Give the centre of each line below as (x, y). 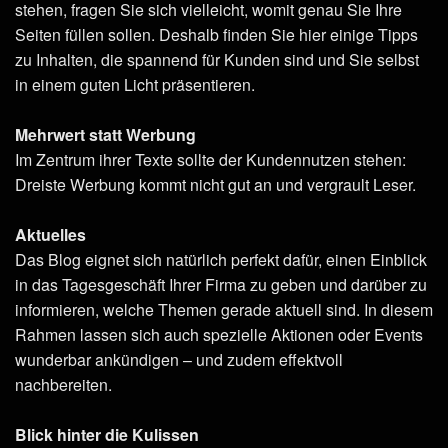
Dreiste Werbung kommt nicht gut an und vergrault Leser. (215, 184)
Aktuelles (50, 234)
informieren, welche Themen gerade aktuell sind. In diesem (224, 309)
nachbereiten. (63, 384)
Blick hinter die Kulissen (107, 434)
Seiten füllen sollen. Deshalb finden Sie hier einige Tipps (216, 34)
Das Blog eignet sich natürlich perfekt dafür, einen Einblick (221, 259)
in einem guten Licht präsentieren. (135, 84)
